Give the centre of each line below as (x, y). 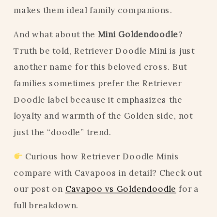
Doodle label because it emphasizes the (98, 99)
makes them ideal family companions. (93, 10)
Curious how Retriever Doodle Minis (101, 156)
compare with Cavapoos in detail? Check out (108, 172)
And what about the (56, 34)
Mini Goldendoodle (138, 34)
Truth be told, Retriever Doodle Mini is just (104, 50)
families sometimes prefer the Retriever (98, 83)
